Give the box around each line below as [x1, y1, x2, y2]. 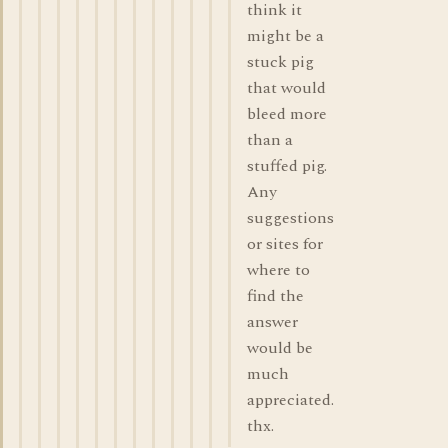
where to [247, 258, 310, 282]
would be [247, 336, 313, 360]
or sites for [247, 232, 323, 256]
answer [247, 310, 298, 334]
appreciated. [247, 388, 334, 412]
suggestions [247, 206, 334, 230]
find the [247, 284, 304, 308]
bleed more [247, 102, 327, 126]
